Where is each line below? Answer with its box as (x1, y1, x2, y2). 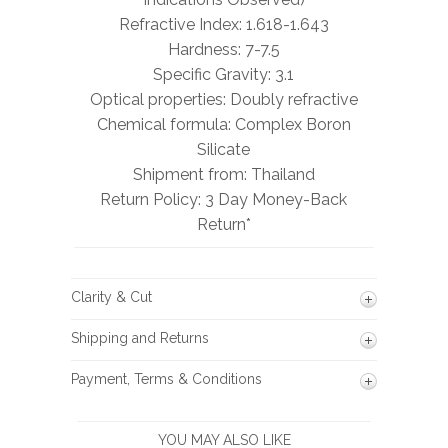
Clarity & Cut (70, 288, 152, 305)
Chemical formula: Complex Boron (96, 114, 351, 134)
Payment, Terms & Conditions (70, 370, 262, 387)
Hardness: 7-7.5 (167, 39, 280, 59)
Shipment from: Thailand (132, 164, 315, 184)
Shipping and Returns (70, 329, 209, 346)
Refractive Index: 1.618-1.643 (118, 14, 329, 34)
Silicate (197, 139, 251, 159)
